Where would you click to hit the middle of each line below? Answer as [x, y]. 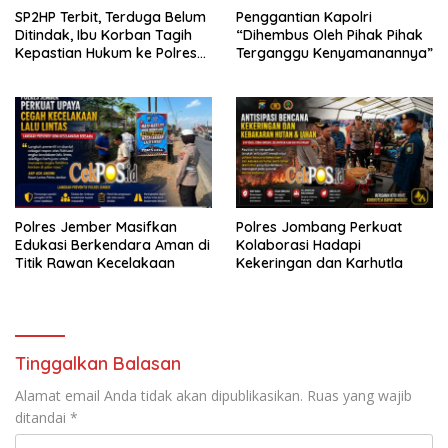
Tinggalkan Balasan [98, 363]
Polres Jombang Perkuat [319, 226]
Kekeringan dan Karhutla [319, 262]
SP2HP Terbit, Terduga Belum [110, 16]
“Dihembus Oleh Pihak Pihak [329, 34]
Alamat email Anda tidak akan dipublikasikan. [159, 395]
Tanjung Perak [63, 70]
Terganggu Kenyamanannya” [334, 52]
